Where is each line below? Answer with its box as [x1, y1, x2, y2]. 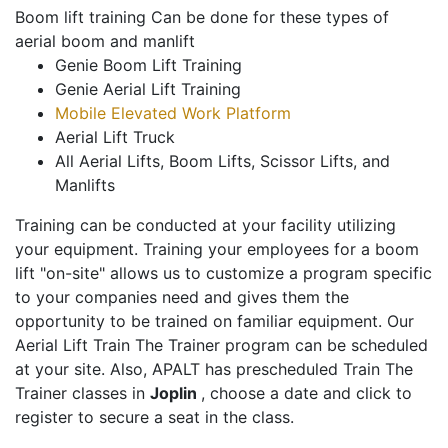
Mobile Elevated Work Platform [55, 103, 291, 124]
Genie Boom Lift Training [55, 55, 242, 76]
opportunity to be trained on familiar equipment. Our [15, 311, 414, 332]
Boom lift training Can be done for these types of [15, 7, 389, 28]
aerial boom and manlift [15, 31, 195, 52]
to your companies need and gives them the [15, 287, 349, 308]
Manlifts [55, 175, 115, 196]
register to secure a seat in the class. [15, 407, 294, 428]
